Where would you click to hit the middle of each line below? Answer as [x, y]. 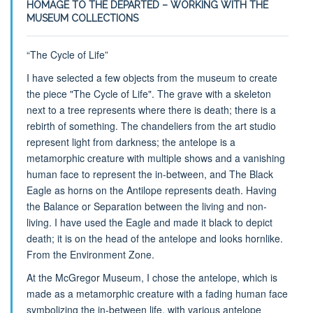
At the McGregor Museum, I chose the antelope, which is [152, 278]
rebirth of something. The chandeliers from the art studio [151, 126]
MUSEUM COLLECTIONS [82, 19]
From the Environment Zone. [90, 255]
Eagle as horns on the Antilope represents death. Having [151, 190]
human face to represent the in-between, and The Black [150, 174]
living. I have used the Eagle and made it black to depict [149, 223]
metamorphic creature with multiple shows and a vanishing [155, 158]
